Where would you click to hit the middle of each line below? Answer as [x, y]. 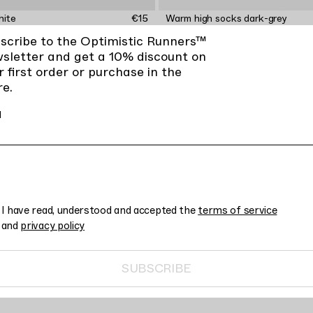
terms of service [238, 210]
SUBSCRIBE [156, 268]
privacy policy [53, 226]
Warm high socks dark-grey [226, 18]
